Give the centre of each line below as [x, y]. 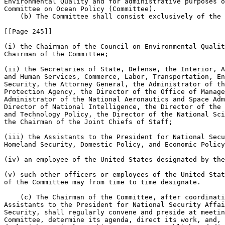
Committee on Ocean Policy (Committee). [80, 9]
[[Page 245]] [28, 31]
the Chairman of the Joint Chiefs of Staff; [88, 122]
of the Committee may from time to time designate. [102, 182]
